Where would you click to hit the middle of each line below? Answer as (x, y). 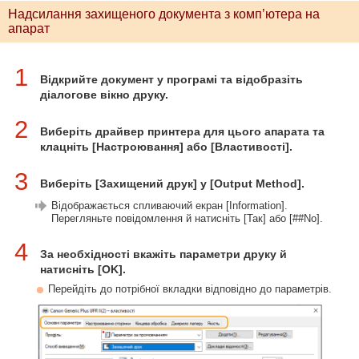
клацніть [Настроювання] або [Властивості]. (166, 147)
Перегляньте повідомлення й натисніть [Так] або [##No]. (187, 218)
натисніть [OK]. (83, 269)
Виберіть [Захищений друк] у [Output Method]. (172, 184)
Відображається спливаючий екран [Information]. (169, 206)
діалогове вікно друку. (104, 95)
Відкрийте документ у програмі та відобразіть (171, 79)
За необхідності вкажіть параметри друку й (163, 254)
